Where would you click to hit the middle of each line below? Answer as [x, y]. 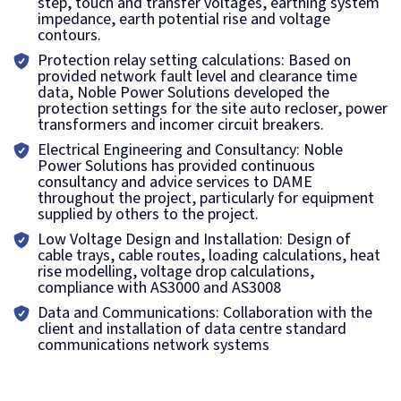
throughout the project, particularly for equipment [206, 198]
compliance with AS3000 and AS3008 [159, 288]
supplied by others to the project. [148, 214]
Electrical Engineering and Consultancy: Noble [190, 150]
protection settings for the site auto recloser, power [213, 109]
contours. [69, 35]
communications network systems [154, 345]
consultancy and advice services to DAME [175, 182]
